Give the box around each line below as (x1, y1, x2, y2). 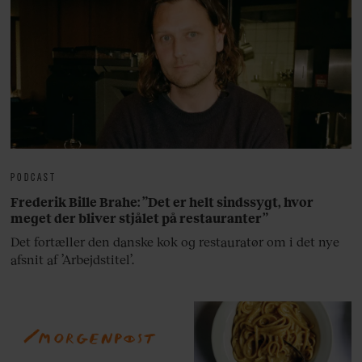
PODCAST (11, 166, 57, 184)
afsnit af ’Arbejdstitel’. (11, 250, 135, 267)
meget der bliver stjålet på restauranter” (11, 209, 269, 225)
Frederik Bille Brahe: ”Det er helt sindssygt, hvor (11, 193, 314, 209)
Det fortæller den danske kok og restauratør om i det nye (11, 233, 340, 249)
